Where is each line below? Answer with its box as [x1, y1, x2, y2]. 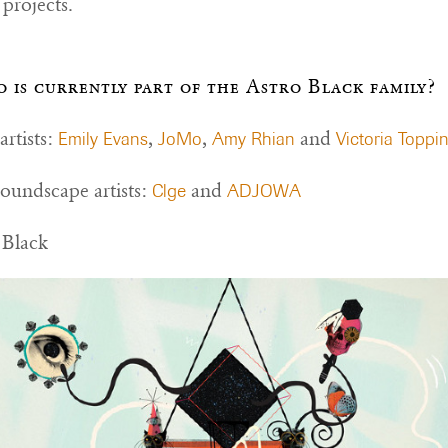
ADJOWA [227, 179, 301, 203]
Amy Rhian [212, 127, 295, 151]
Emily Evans [58, 127, 148, 151]
